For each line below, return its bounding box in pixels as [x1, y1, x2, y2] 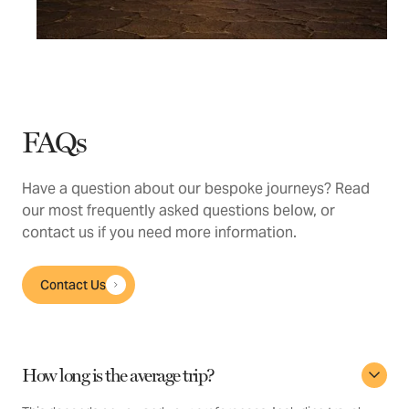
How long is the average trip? [22, 364, 215, 387]
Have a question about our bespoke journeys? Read [22, 179, 370, 199]
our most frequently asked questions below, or [22, 201, 335, 221]
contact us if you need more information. [22, 223, 297, 243]
